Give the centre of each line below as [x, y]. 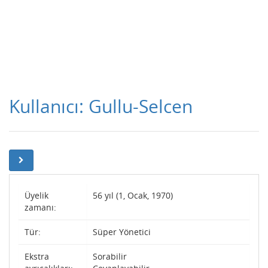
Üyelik [36, 195]
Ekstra [37, 256]
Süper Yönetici [122, 232]
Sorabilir [110, 256]
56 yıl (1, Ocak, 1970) [133, 195]
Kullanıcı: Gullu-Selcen [101, 106]
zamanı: [40, 207]
